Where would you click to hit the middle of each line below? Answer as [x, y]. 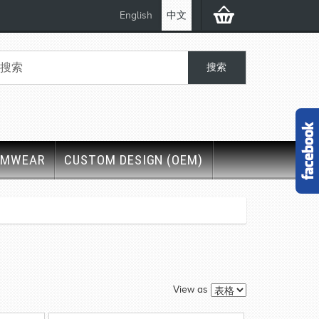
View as [190, 289]
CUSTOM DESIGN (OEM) [134, 160]
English [136, 15]
